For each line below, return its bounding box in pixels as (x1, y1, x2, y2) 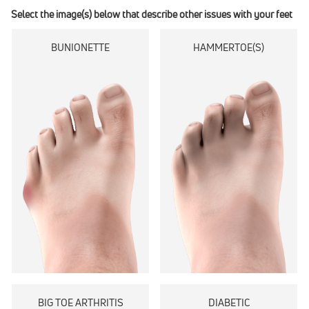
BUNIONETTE (51, 41, 110, 54)
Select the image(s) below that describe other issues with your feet (11, 8, 292, 21)
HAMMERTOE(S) (193, 41, 264, 54)
